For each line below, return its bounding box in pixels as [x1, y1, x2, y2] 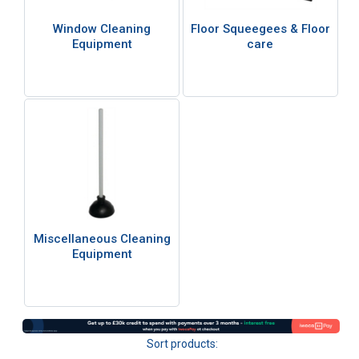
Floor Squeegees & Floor [190, 22, 330, 37]
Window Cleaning [53, 22, 151, 37]
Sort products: [147, 337, 219, 351]
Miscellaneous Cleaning [33, 232, 171, 247]
